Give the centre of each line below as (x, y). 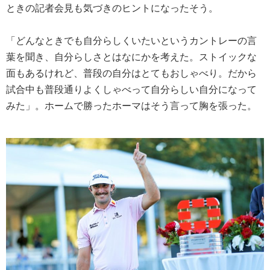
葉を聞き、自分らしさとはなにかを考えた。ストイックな (131, 57)
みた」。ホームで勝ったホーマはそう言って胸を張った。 (131, 105)
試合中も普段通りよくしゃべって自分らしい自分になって (131, 89)
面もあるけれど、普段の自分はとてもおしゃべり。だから (131, 73)
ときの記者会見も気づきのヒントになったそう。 (112, 8)
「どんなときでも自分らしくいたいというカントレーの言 (131, 40)
